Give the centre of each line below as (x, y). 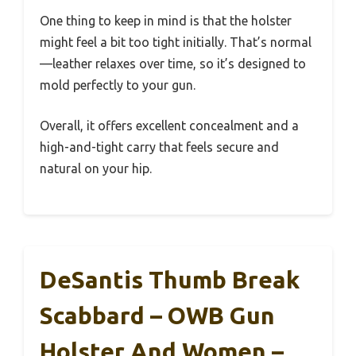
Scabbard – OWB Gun (157, 315)
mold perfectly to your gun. (118, 85)
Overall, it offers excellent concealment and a (169, 126)
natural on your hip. (96, 168)
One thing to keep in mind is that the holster (166, 21)
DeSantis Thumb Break (170, 280)
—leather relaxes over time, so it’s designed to (173, 64)
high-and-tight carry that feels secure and (159, 147)
